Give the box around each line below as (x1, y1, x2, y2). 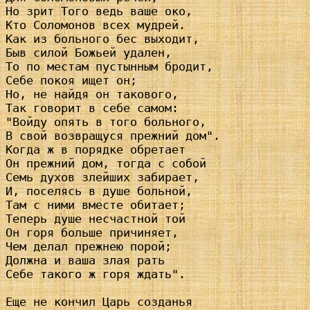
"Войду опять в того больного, (6, 115, 206, 129)
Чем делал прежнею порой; (6, 239, 172, 254)
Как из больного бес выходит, (6, 32, 199, 46)
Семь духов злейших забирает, (6, 170, 199, 185)
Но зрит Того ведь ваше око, (6, 4, 192, 19)
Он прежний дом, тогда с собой (6, 156, 206, 171)
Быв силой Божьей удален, (6, 46, 172, 60)
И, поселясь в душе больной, (6, 184, 192, 199)
